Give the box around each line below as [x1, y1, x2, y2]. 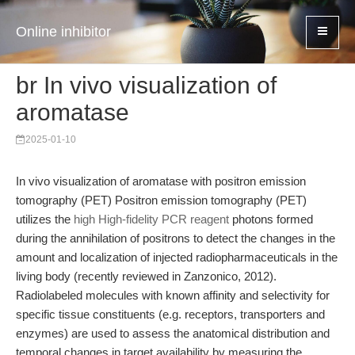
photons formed [229, 212, 313, 226]
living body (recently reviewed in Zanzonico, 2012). [16, 269, 277, 283]
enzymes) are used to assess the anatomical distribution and [16, 326, 330, 340]
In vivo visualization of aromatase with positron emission [16, 174, 306, 188]
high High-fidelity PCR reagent [74, 212, 229, 226]
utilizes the [16, 212, 74, 226]
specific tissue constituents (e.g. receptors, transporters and [16, 307, 325, 321]
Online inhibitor [16, 24, 111, 40]
